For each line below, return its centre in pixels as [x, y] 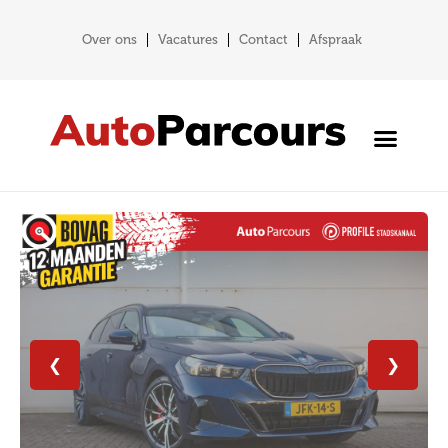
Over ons [109, 39]
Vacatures [187, 39]
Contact [263, 39]
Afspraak [335, 39]
